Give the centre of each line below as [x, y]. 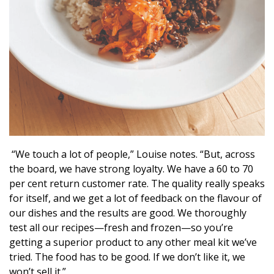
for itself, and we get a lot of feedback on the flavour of [135, 198]
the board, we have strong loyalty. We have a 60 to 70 [131, 169]
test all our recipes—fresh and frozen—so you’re [121, 228]
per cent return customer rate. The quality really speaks [137, 184]
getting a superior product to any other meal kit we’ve [133, 243]
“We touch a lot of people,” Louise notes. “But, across [132, 154]
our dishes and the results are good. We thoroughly [128, 213]
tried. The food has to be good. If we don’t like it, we [127, 257]
